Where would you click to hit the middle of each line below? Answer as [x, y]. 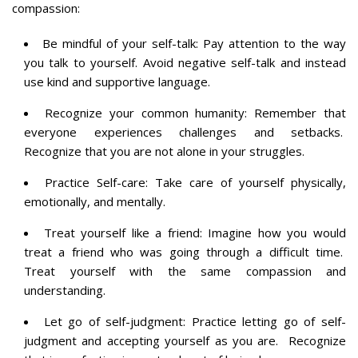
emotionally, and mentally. [95, 201]
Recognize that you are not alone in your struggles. [164, 151]
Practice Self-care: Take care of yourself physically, [195, 182]
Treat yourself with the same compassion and [185, 270]
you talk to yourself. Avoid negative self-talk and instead [185, 62]
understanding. [65, 290]
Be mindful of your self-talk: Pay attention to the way [194, 43]
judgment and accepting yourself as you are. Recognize [185, 340]
